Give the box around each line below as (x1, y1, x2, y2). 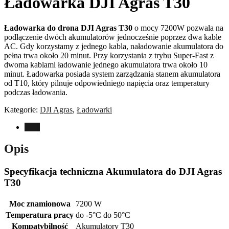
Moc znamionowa (9, 199, 71, 209)
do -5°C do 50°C (76, 211, 130, 220)
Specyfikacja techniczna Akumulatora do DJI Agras (4, 166, 222, 177)
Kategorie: (4, 105, 40, 114)
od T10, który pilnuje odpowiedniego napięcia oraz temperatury (4, 78, 210, 87)
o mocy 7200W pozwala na (134, 23, 223, 32)
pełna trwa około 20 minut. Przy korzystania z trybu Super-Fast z (4, 51, 214, 60)
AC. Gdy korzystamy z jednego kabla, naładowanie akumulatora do (4, 41, 223, 51)
